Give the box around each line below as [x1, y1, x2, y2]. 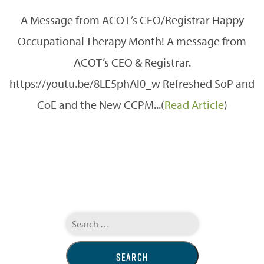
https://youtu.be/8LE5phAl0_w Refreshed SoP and [9, 75, 255, 91]
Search [65, 211, 92, 223]
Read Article [164, 97, 224, 112]
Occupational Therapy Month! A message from [18, 33, 246, 48]
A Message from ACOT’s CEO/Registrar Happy [20, 12, 244, 27]
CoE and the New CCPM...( [37, 97, 164, 112]
